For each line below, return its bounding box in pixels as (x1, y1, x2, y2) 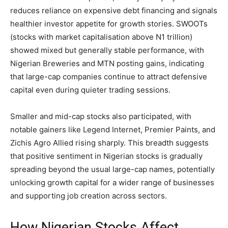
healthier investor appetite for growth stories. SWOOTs (10, 18, 208, 28)
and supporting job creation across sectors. (10, 190, 167, 201)
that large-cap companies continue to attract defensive (10, 71, 207, 81)
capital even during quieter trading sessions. (10, 84, 170, 95)
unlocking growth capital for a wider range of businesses (10, 177, 214, 187)
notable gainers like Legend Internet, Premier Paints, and (10, 124, 215, 134)
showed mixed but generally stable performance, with (10, 45, 204, 55)
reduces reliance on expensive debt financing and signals (10, 5, 217, 15)
